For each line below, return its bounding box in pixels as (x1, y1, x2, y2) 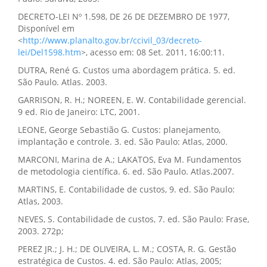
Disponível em (18, 23, 74, 35)
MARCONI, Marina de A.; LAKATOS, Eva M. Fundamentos (18, 154, 241, 166)
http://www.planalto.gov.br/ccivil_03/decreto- (23, 35, 202, 46)
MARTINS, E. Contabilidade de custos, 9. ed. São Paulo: (18, 184, 235, 195)
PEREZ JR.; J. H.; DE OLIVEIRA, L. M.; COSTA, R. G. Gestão (18, 243, 236, 255)
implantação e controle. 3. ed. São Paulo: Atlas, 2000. (18, 136, 228, 148)
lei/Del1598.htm (18, 46, 81, 58)
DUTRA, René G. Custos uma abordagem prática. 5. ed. (18, 64, 235, 76)
